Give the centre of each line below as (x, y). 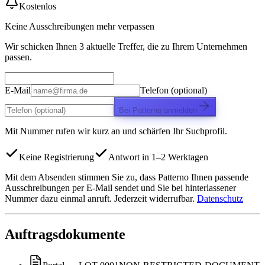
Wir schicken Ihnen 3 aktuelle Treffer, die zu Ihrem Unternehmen (126, 46)
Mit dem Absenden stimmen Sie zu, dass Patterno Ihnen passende (127, 177)
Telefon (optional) (174, 90)
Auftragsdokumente (65, 234)
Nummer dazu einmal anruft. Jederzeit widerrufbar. (100, 198)
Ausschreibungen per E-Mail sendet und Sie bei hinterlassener (120, 188)
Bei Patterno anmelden (158, 110)
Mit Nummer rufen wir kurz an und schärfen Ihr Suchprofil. (116, 131)
